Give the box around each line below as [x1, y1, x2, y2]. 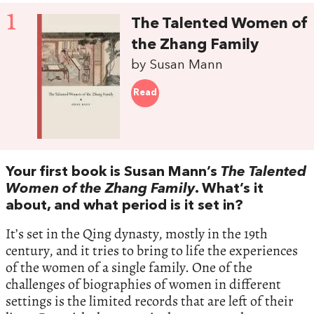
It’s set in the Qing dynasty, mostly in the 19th [6, 224, 268, 243]
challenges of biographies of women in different [6, 274, 281, 294]
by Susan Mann [131, 58, 224, 73]
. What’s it [195, 182, 264, 196]
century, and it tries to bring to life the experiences [6, 240, 298, 260]
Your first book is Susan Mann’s [6, 165, 221, 179]
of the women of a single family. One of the [6, 257, 252, 277]
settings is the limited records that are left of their [6, 291, 294, 310]
